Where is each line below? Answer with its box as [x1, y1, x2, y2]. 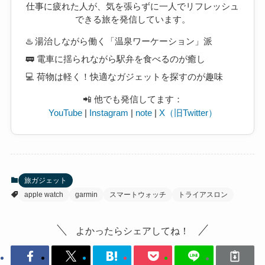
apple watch [24, 190, 63, 199]
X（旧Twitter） [159, 108, 217, 118]
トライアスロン [177, 190, 228, 199]
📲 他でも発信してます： [82, 94, 183, 104]
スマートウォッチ [109, 190, 166, 199]
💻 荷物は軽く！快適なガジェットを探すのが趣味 [25, 72, 224, 82]
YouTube [48, 108, 82, 118]
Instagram [89, 108, 128, 118]
